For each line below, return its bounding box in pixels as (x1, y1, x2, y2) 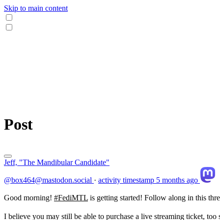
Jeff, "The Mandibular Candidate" (4, 158, 110, 166)
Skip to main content (4, 4, 68, 12)
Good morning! (4, 193, 54, 202)
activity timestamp (98, 176, 154, 184)
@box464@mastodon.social (4, 176, 94, 184)
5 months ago (156, 176, 198, 184)
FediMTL (58, 193, 88, 202)
